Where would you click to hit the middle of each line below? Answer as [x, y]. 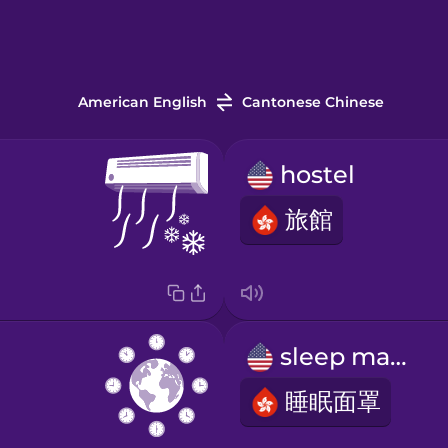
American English [142, 102]
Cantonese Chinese [312, 102]
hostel [317, 175]
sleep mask [398, 357]
